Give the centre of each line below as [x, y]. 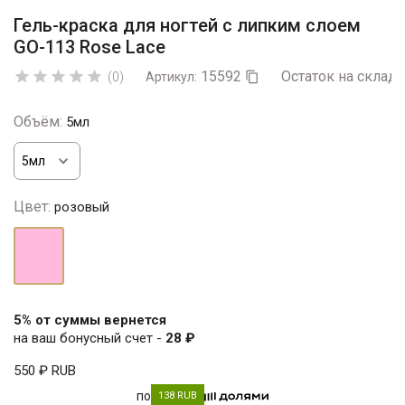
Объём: [38, 122]
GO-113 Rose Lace [89, 47]
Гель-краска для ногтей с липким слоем [187, 25]
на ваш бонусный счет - [89, 338]
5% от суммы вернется [90, 320]
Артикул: [171, 76]
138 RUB [178, 396]
